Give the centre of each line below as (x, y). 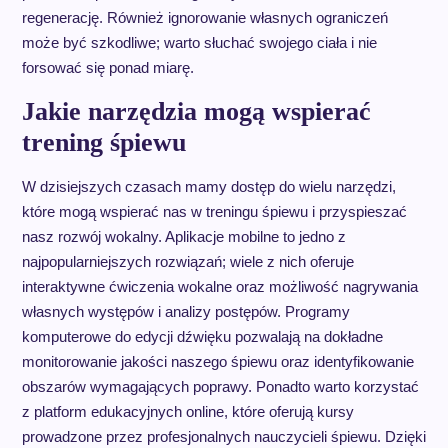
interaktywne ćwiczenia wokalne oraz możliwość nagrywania (219, 287)
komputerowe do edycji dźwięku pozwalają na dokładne (202, 337)
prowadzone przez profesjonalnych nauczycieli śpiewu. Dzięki (223, 437)
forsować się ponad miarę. (107, 68)
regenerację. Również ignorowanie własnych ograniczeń (204, 18)
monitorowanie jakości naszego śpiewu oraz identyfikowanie (217, 362)
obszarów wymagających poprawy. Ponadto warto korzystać (220, 387)
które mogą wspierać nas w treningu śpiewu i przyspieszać (214, 212)
